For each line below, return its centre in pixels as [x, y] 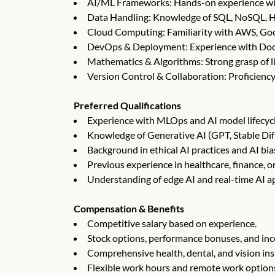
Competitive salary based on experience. [172, 223]
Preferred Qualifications [127, 105]
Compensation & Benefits [129, 208]
